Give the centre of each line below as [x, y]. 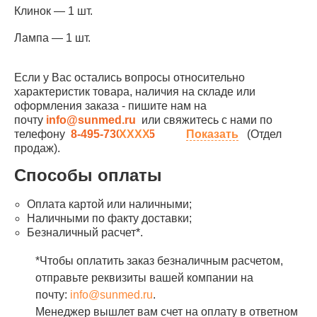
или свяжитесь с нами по [206, 120]
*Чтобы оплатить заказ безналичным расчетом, [159, 261]
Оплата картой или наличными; [109, 204]
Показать [212, 134]
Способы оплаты [88, 175]
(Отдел [260, 134]
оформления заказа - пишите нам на [110, 106]
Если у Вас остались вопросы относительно [129, 77]
